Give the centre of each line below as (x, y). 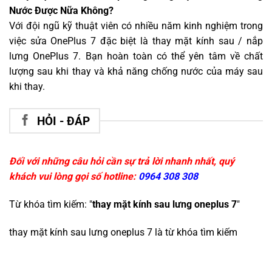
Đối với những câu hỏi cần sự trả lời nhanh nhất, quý (122, 161)
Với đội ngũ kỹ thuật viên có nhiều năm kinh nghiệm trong (136, 26)
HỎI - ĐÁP (63, 121)
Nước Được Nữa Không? (61, 11)
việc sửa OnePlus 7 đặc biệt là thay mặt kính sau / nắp (136, 41)
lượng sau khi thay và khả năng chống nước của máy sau (136, 72)
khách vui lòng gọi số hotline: (74, 177)
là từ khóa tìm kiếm (195, 232)
